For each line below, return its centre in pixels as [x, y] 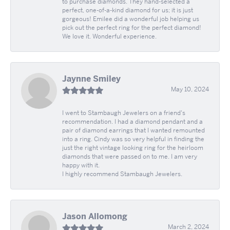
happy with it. [81, 166]
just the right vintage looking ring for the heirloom [133, 148]
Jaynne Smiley [91, 79]
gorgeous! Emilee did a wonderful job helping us [131, 19]
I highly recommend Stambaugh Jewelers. [122, 174]
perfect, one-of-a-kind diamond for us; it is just [128, 11]
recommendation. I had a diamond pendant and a [132, 122]
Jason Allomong [95, 217]
